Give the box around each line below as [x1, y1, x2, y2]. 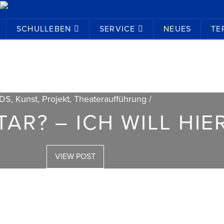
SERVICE [99, 24, 135, 34]
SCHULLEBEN [16, 24, 71, 34]
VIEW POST [55, 151, 96, 162]
